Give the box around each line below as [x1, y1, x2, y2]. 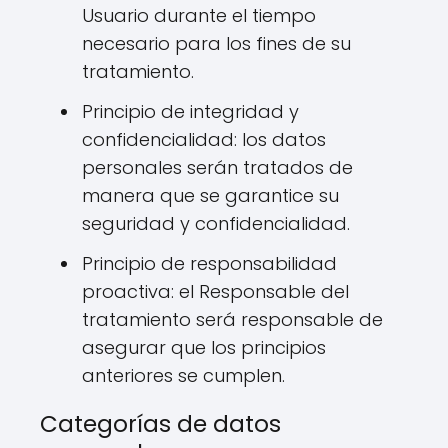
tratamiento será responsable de [82, 307, 383, 332]
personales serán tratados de [82, 155, 353, 180]
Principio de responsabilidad [82, 251, 337, 276]
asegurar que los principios [82, 335, 326, 360]
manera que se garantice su [82, 183, 339, 208]
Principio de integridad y [82, 99, 299, 124]
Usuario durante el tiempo [82, 3, 316, 28]
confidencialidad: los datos [82, 127, 326, 152]
